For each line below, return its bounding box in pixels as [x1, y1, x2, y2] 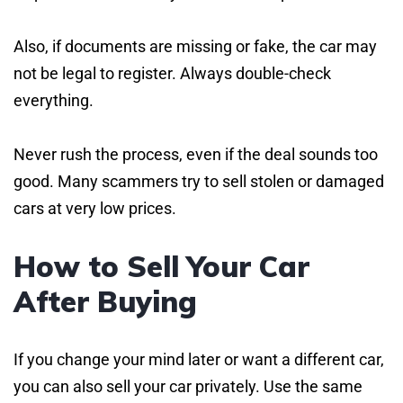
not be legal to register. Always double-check [13, 63, 331, 83]
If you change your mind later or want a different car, [13, 349, 384, 369]
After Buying [13, 282, 197, 319]
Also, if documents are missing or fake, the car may [13, 36, 377, 56]
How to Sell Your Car [13, 247, 309, 284]
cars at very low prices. [13, 198, 176, 218]
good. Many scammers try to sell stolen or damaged [13, 171, 384, 191]
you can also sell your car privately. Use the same [13, 376, 363, 396]
